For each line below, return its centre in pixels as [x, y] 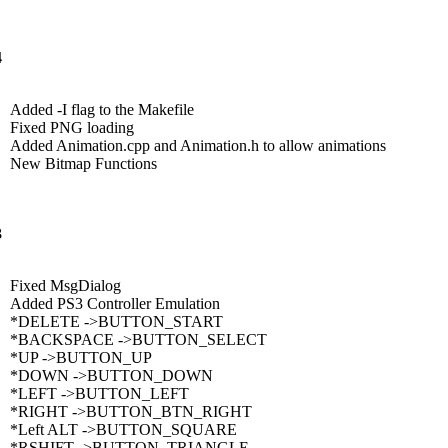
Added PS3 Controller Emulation [114, 303]
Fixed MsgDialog [65, 285]
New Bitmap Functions [83, 163]
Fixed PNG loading [71, 127]
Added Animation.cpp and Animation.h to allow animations [197, 145]
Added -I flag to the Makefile [101, 109]
